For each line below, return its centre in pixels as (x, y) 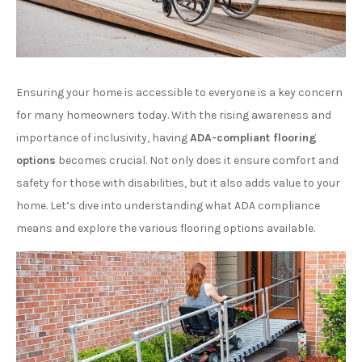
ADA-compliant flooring (253, 137)
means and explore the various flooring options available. (166, 228)
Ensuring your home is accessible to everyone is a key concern (179, 92)
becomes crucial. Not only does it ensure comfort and (197, 160)
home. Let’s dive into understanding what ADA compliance (168, 205)
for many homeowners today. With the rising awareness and (174, 115)
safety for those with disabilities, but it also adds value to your (178, 183)
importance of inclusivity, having (103, 137)
